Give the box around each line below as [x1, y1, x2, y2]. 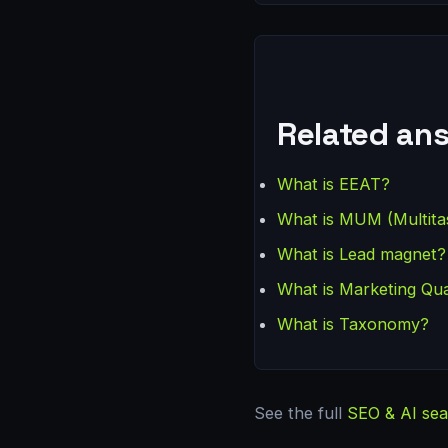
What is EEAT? [277, 174, 390, 195]
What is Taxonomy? [277, 314, 429, 335]
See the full [254, 403, 347, 424]
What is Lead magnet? [277, 244, 446, 265]
